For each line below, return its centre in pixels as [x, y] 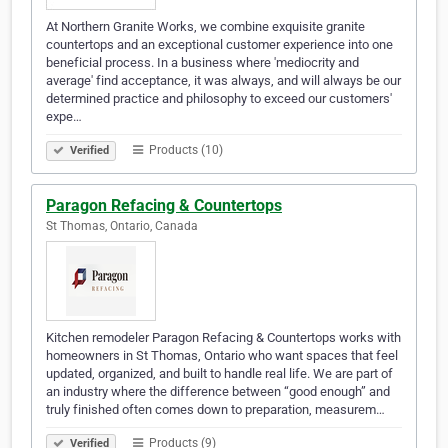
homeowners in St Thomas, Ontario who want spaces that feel [222, 356]
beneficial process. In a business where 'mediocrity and [202, 63]
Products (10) [184, 150]
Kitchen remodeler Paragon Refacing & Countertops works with [223, 338]
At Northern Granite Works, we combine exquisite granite [205, 27]
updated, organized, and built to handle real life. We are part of [219, 374]
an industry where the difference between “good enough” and [218, 392]
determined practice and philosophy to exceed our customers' [219, 99]
